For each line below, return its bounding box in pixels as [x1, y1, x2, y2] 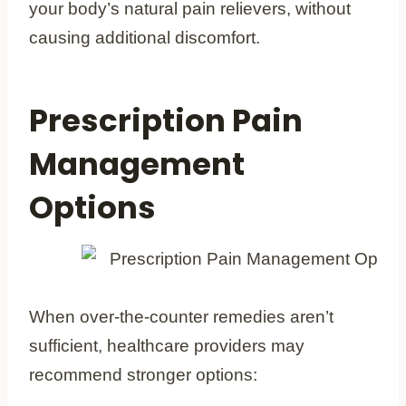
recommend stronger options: [29, 364, 257, 384]
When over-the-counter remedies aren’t [29, 306, 333, 326]
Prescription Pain [29, 98, 303, 142]
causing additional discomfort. [29, 27, 260, 47]
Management [29, 141, 245, 186]
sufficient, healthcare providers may [29, 335, 304, 355]
